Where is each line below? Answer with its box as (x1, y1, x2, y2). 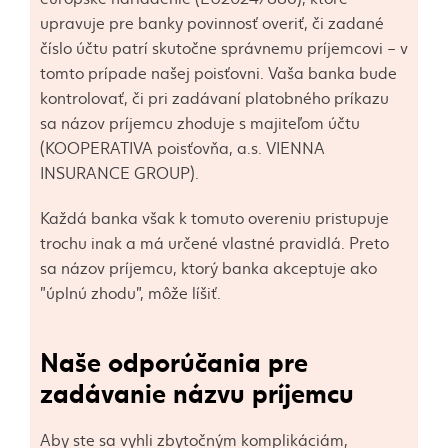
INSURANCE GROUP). (40, 161, 199, 183)
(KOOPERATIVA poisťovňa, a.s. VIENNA (40, 136, 325, 158)
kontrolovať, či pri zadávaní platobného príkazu (40, 86, 389, 108)
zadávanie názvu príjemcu (40, 372, 354, 410)
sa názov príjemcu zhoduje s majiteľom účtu (40, 111, 360, 133)
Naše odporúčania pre (40, 341, 308, 379)
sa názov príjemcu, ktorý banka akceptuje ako (40, 256, 377, 278)
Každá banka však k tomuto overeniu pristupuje (40, 206, 389, 228)
